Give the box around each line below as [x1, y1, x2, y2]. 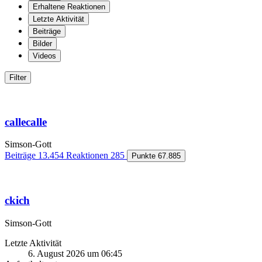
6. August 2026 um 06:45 [28, 248, 122, 258]
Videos [33, 51, 56, 60]
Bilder [33, 39, 52, 48]
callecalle [5, 115, 47, 128]
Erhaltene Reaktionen [33, 2, 105, 11]
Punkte [132, 151, 156, 161]
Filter [9, 73, 26, 82]
